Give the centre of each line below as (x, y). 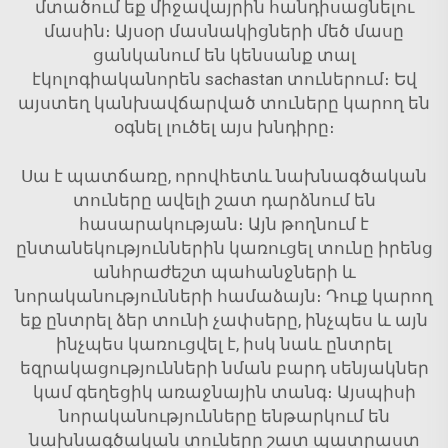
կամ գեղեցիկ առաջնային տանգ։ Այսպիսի (224, 392)
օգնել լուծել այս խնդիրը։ (224, 127)
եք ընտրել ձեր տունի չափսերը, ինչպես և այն (224, 320)
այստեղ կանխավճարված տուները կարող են (224, 103)
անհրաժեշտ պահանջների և (224, 272)
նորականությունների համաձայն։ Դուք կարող (224, 296)
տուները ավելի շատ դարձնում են (224, 200)
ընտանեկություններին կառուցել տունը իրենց (224, 248)
